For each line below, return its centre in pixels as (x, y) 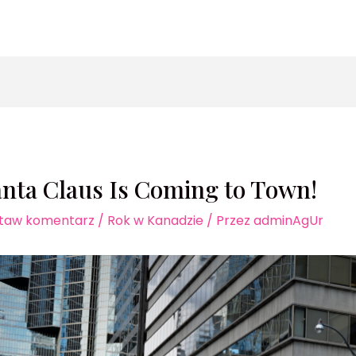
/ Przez (226, 221)
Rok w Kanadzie (155, 221)
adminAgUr (288, 221)
